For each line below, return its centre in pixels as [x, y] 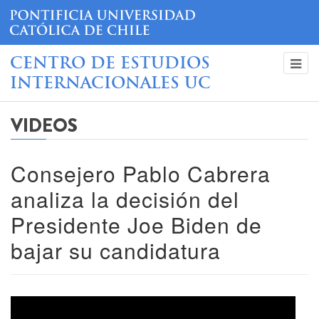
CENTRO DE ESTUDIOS [110, 64]
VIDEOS [44, 125]
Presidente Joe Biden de [136, 224]
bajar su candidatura [116, 250]
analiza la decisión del [125, 199]
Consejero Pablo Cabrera [141, 173]
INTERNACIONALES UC [110, 84]
